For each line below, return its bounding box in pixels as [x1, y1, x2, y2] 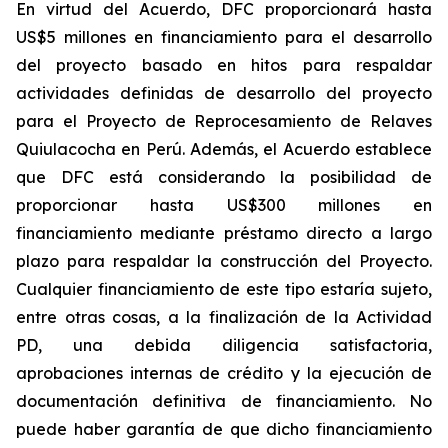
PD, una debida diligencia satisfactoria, [16, 335, 432, 355]
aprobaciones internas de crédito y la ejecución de [16, 363, 432, 383]
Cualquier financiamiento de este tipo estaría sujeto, [16, 279, 432, 299]
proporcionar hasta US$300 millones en [16, 195, 432, 215]
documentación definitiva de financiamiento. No [16, 391, 432, 411]
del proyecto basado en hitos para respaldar [16, 55, 432, 75]
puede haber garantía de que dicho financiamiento [16, 419, 432, 439]
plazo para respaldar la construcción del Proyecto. [16, 251, 432, 271]
